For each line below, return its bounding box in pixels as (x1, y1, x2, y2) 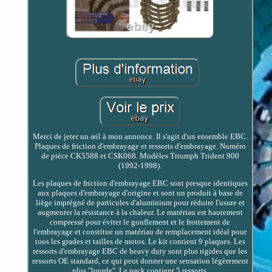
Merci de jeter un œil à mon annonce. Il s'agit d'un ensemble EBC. (32, 131, 248, 141)
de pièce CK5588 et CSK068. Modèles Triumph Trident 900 (41, 151, 239, 160)
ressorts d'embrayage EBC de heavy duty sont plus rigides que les (33, 246, 248, 256)
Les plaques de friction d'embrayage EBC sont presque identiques (32, 178, 248, 188)
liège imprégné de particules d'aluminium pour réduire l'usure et (35, 197, 245, 207)
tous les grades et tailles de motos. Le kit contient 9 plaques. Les (35, 236, 245, 246)
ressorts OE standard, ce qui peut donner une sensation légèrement (32, 256, 248, 265)
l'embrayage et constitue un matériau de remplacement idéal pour (33, 226, 247, 236)
